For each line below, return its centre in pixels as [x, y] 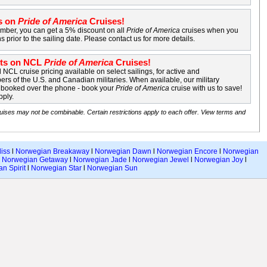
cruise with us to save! [206, 88]
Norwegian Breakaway [52, 151]
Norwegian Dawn [123, 151]
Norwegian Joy [219, 160]
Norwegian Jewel [161, 160]
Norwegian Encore [187, 151]
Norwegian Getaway [35, 160]
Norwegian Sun [112, 168]
